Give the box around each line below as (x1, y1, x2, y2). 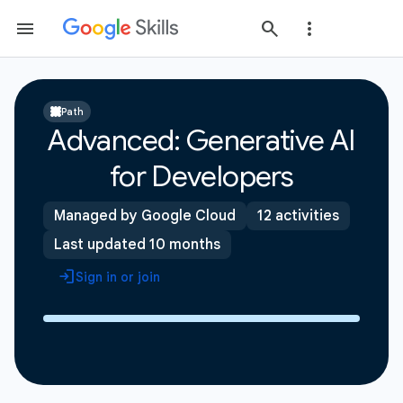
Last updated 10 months (54, 236, 220, 254)
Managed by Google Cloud (54, 207, 236, 225)
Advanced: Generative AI (48, 122, 355, 158)
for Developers (109, 158, 294, 194)
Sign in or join (76, 269, 160, 285)
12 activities (257, 207, 339, 225)
